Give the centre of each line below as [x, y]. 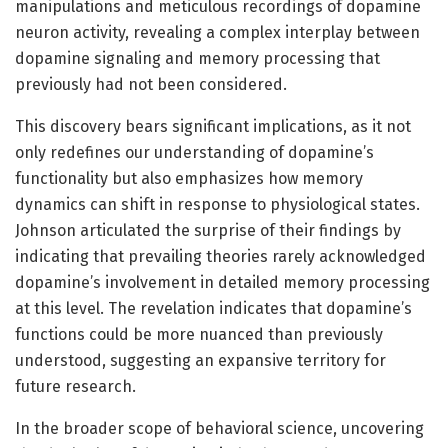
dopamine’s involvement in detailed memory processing [222, 282]
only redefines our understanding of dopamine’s [194, 152]
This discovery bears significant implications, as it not [213, 126]
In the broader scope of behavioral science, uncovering [219, 428]
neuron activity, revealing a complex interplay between [217, 32]
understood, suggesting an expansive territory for [200, 360]
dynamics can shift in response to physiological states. [217, 204]
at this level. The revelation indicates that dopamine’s [213, 308]
